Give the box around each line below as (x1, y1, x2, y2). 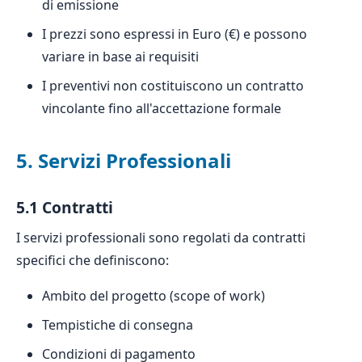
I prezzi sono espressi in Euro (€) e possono (42, 25, 307, 43)
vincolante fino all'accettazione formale (42, 99, 281, 117)
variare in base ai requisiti (42, 48, 199, 65)
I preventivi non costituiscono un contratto (42, 77, 304, 95)
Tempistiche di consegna (42, 316, 193, 334)
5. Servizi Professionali (16, 147, 231, 174)
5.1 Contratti (16, 196, 113, 218)
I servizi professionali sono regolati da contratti (16, 229, 305, 246)
